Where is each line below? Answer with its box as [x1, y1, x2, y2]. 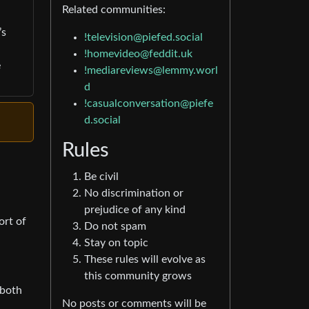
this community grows [84, 270, 192, 282]
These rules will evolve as [84, 254, 206, 266]
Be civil [84, 171, 119, 183]
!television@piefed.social [84, 32, 203, 43]
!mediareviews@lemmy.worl [84, 65, 218, 77]
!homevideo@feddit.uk [84, 48, 192, 60]
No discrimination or [84, 188, 183, 199]
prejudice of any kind [84, 204, 186, 216]
